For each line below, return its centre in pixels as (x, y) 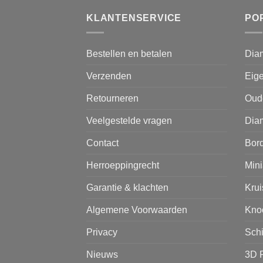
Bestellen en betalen (129, 53)
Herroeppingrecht (123, 165)
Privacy (102, 232)
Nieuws (102, 254)
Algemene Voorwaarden (137, 210)
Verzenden (109, 76)
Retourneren (112, 98)
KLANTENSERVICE (134, 18)
